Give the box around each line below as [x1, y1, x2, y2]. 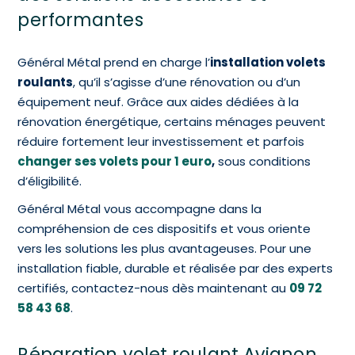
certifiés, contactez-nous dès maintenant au [17, 280, 290, 297]
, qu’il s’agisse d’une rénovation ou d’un [73, 74, 301, 91]
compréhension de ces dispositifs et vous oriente [17, 220, 311, 238]
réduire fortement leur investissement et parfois [17, 133, 305, 151]
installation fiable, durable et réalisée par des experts [17, 260, 334, 277]
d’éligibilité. [17, 173, 86, 190]
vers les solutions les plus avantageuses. [17, 240, 261, 258]
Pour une [260, 240, 312, 258]
